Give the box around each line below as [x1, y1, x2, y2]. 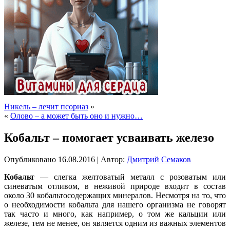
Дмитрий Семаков [127, 155, 191, 164]
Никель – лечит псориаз [4, 102, 88, 111]
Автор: [101, 155, 125, 164]
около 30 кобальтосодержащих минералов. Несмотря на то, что [4, 190, 226, 200]
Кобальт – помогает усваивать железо [4, 130, 214, 144]
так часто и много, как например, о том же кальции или [4, 209, 226, 218]
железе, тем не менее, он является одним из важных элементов [4, 218, 226, 227]
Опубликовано [4, 155, 56, 164]
